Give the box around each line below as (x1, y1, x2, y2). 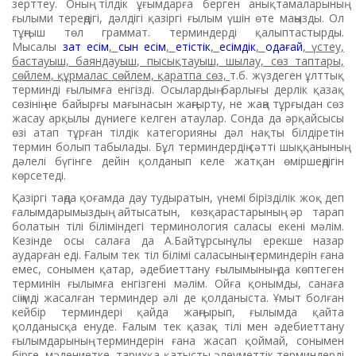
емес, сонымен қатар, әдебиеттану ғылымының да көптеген (12, 261, 344, 277)
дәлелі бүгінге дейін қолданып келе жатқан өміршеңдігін (12, 153, 344, 168)
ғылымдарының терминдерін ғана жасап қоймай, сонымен (12, 332, 344, 348)
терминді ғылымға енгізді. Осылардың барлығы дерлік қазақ (12, 81, 344, 97)
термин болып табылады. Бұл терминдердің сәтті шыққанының (12, 138, 344, 154)
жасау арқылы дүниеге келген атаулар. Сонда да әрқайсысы (12, 110, 344, 126)
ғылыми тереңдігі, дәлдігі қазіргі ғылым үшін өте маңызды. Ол (12, 10, 344, 25)
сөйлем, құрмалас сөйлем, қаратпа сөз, (12, 67, 230, 83)
